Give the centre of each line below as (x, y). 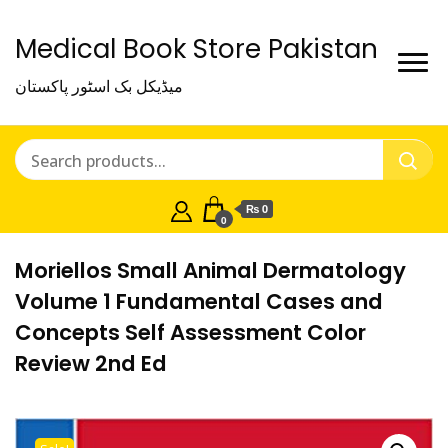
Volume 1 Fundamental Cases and (199, 301)
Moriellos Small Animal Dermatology (210, 270)
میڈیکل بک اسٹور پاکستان (99, 86)
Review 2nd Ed (91, 363)
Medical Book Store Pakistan (196, 49)
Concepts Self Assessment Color (190, 332)
